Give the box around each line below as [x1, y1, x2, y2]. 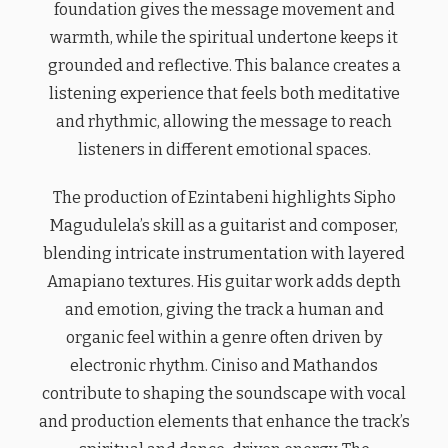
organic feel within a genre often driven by [66, 328, 382, 347]
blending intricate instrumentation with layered [43, 244, 405, 263]
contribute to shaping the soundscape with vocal [42, 384, 406, 403]
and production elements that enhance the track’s [38, 412, 410, 431]
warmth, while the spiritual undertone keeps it [50, 28, 398, 47]
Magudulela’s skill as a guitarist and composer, [50, 216, 398, 235]
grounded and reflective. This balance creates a [47, 56, 401, 75]
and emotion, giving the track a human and [64, 300, 384, 319]
